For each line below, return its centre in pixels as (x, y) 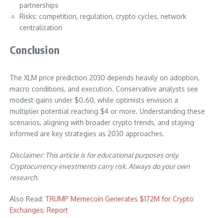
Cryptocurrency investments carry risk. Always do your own (100, 166)
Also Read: (27, 199)
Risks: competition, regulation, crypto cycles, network (103, 17)
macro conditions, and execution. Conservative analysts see (104, 89)
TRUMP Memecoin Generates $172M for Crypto (119, 199)
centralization (41, 28)
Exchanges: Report (39, 210)
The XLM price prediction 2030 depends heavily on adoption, (105, 78)
